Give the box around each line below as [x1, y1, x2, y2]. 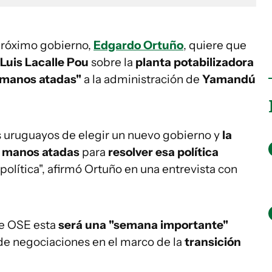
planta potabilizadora [135, 55, 254, 69]
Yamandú [202, 72, 256, 86]
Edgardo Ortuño [93, 38, 183, 52]
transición [182, 235, 241, 249]
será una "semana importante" [58, 218, 228, 232]
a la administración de [81, 72, 202, 86]
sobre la [91, 55, 135, 69]
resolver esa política [108, 145, 219, 159]
